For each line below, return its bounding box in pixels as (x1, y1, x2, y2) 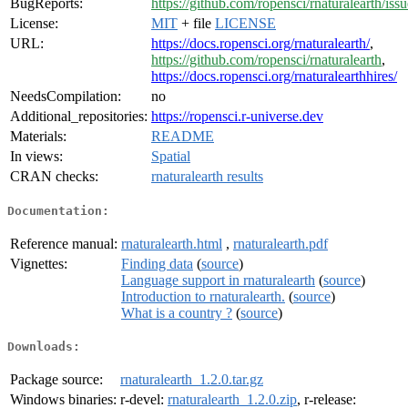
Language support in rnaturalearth (121, 271, 315, 288)
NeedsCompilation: (10, 88, 121, 105)
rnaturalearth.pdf (233, 235, 328, 251)
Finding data (121, 255, 193, 271)
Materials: (10, 128, 66, 145)
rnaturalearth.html (121, 235, 222, 251)
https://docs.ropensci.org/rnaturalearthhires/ (151, 68, 397, 85)
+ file (178, 15, 215, 32)
